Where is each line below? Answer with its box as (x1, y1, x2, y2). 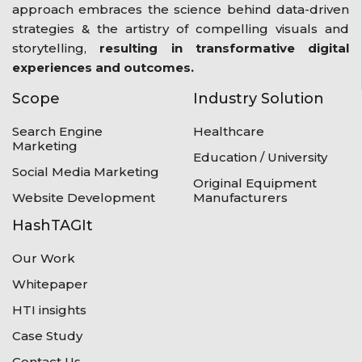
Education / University (193, 149, 327, 165)
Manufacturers (193, 189, 288, 205)
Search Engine (12, 123, 103, 139)
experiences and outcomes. (12, 59, 194, 75)
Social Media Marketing (12, 163, 159, 179)
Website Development (12, 189, 155, 205)
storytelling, (12, 40, 86, 56)
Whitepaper (12, 276, 88, 292)
